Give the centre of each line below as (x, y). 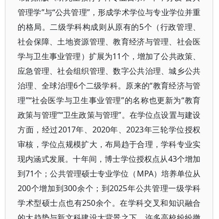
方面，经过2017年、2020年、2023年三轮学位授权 (109, 130)
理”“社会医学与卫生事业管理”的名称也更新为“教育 (109, 100)
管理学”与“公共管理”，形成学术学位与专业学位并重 (109, 12)
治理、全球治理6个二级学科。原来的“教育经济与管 (109, 86)
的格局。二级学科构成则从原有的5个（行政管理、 (109, 27)
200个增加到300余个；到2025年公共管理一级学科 (109, 188)
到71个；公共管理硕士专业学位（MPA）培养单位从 (109, 174)
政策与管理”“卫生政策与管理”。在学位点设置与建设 (109, 115)
